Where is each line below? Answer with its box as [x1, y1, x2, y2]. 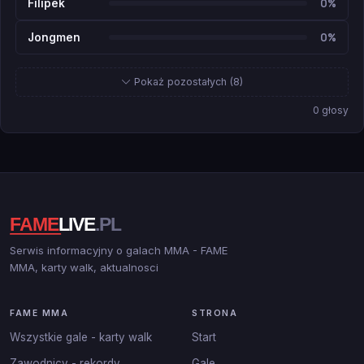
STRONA [192, 308, 237, 318]
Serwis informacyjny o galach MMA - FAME [10, 244, 228, 258]
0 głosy [313, 104, 349, 116]
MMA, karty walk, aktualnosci [10, 261, 158, 275]
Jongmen [28, 31, 80, 44]
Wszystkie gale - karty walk [10, 331, 152, 344]
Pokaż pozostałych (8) [131, 76, 243, 88]
